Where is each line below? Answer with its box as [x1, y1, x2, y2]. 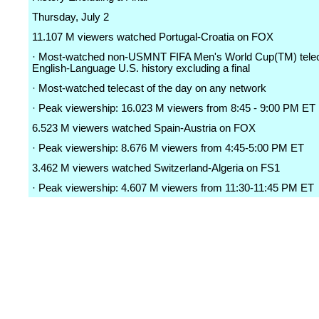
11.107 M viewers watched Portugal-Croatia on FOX [32, 31, 273, 43]
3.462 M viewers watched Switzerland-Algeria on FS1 [32, 162, 280, 174]
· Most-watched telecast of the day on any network [32, 83, 266, 94]
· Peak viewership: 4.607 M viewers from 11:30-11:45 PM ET [32, 182, 314, 194]
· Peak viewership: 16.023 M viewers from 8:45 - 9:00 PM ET [32, 103, 315, 114]
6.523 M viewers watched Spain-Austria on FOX [32, 122, 256, 134]
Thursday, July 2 [32, 11, 109, 23]
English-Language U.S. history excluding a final [32, 63, 250, 74]
